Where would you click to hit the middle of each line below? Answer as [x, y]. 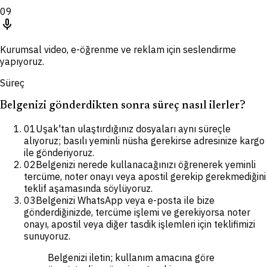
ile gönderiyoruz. [59, 152]
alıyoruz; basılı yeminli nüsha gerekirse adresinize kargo [144, 140]
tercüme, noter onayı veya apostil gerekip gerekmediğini [145, 176]
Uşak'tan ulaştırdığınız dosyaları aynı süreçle [133, 128]
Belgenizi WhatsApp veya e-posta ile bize [125, 200]
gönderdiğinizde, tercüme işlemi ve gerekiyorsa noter [137, 212]
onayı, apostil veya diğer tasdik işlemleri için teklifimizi [139, 224]
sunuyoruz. [47, 236]
